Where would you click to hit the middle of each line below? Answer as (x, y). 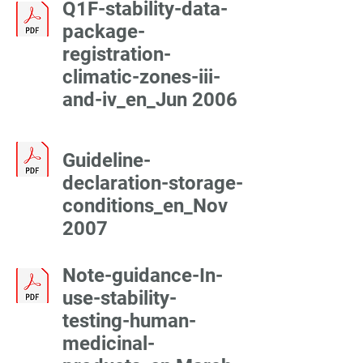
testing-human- (129, 321)
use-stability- (120, 298)
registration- (117, 54)
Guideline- (107, 160)
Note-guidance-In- (143, 275)
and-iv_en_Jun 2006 (150, 100)
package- (104, 32)
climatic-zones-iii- (141, 77)
